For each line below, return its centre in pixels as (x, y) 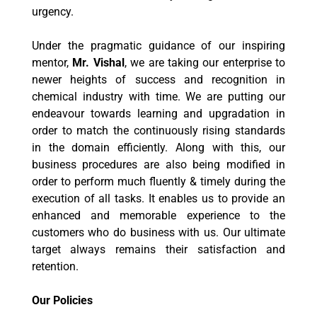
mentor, (52, 63)
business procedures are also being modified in (158, 165)
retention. (55, 266)
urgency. (52, 12)
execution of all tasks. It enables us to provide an (158, 198)
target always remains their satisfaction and (158, 249)
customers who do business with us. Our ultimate (158, 232)
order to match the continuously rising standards (158, 131)
